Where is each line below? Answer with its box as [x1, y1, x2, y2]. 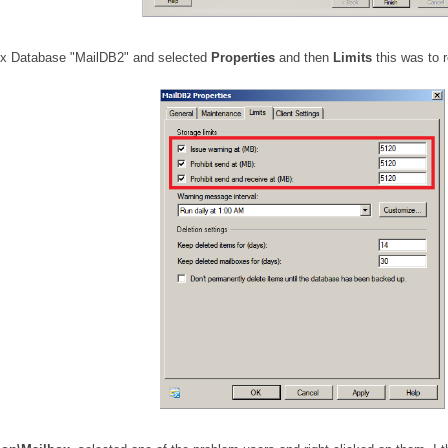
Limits [333, 49, 372, 65]
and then [279, 49, 333, 65]
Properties [211, 49, 279, 65]
